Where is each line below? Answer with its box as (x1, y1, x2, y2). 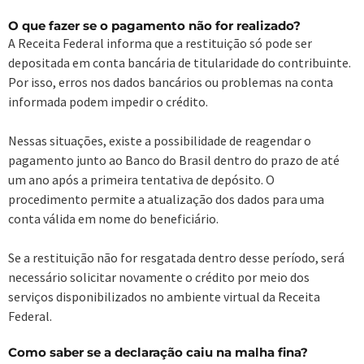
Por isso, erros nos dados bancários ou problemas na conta (8, 73, 333, 90)
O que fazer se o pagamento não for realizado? (8, 17, 301, 33)
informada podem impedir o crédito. (8, 93, 208, 110)
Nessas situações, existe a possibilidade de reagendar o (8, 132, 311, 149)
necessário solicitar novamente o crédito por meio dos (8, 268, 310, 285)
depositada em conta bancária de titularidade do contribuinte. (8, 54, 351, 71)
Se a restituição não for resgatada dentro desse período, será (8, 249, 344, 266)
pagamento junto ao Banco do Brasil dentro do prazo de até (8, 151, 340, 168)
